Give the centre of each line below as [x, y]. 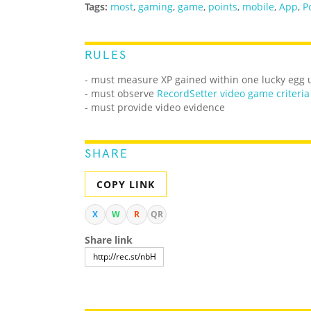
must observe [124, 94]
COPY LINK [126, 185]
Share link [109, 240]
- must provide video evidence [155, 108]
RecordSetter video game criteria [233, 94]
